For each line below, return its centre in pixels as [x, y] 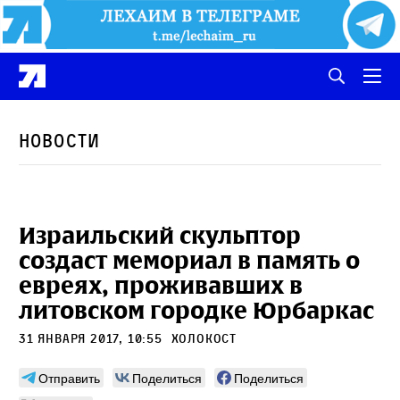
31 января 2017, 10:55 [93, 337]
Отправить [69, 377]
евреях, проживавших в [161, 285]
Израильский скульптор [160, 235]
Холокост [204, 337]
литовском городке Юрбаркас [196, 310]
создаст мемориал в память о [189, 260]
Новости [59, 141]
